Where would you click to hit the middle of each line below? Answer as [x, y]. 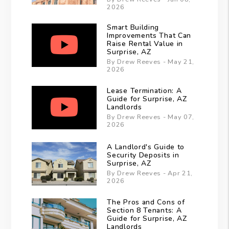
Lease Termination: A [144, 91]
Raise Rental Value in [145, 44]
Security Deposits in [143, 155]
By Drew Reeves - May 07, [151, 117]
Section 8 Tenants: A [144, 211]
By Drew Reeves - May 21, [151, 62]
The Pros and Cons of [146, 202]
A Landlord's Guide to [146, 147]
